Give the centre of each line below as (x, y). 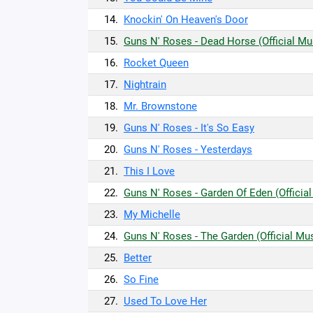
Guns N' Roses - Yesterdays (188, 150)
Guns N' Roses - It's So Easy (189, 128)
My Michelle (152, 214)
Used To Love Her (165, 301)
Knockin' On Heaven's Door (186, 20)
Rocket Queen (156, 63)
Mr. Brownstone (160, 106)
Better (138, 258)
